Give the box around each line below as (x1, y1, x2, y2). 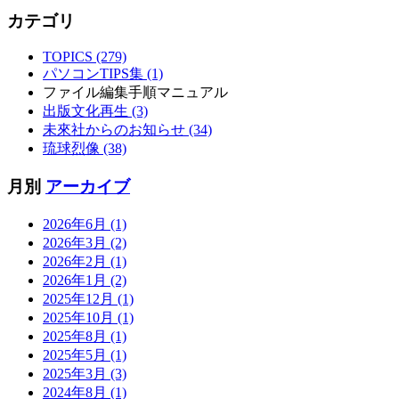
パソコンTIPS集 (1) (43, 66, 163, 82)
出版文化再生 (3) (43, 103, 148, 119)
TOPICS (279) (43, 49, 126, 65)
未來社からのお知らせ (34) (43, 122, 212, 138)
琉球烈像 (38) (43, 141, 126, 157)
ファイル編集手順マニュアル (43, 85, 228, 101)
